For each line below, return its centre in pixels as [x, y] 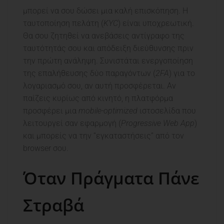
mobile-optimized [108, 111]
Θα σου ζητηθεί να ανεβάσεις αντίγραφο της [104, 36]
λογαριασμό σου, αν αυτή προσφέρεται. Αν [99, 86]
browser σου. [46, 148]
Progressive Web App [158, 123]
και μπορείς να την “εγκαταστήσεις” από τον [103, 136]
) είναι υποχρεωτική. [156, 23]
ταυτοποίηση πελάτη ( [63, 23]
